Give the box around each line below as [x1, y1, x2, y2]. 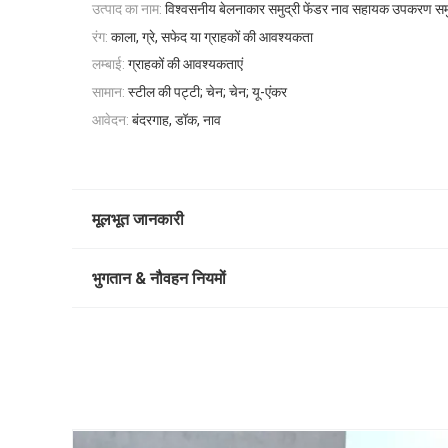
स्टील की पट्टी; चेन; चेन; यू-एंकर [128, 84, 287, 101]
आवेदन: [92, 111, 129, 128]
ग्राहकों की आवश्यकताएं [128, 56, 243, 73]
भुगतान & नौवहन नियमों [92, 268, 226, 288]
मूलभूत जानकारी [92, 209, 184, 229]
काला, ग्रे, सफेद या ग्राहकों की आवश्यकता [111, 28, 313, 45]
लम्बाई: [92, 56, 125, 73]
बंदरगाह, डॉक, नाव [132, 111, 221, 128]
